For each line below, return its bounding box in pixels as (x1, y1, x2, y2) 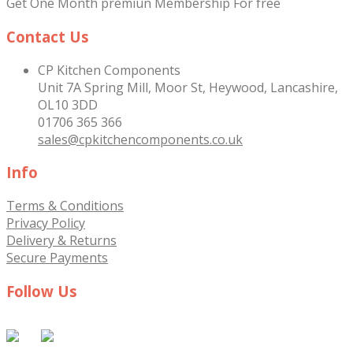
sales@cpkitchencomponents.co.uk (38, 130, 243, 148)
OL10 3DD (38, 95, 98, 113)
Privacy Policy (6, 214, 85, 232)
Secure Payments (6, 249, 108, 267)
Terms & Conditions (6, 197, 124, 215)
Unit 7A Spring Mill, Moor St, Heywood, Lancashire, (38, 78, 338, 96)
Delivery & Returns (6, 232, 117, 250)
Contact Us (6, 27, 89, 47)
